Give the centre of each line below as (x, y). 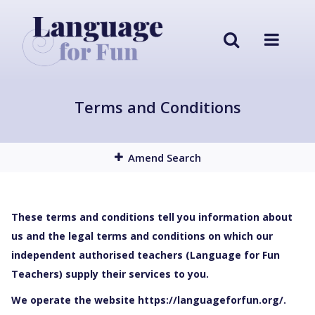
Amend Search (164, 158)
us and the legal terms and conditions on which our (142, 236)
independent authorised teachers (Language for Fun (146, 255)
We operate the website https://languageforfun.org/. (149, 300)
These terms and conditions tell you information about (152, 217)
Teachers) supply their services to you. (110, 274)
